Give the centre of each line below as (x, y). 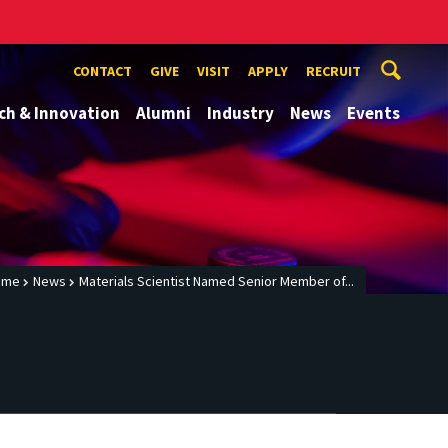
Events (373, 113)
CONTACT (102, 71)
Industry (240, 113)
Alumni (163, 113)
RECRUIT (333, 71)
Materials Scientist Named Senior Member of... (216, 281)
